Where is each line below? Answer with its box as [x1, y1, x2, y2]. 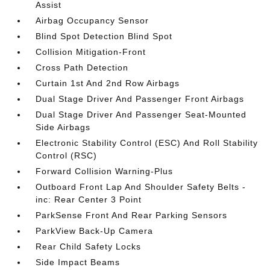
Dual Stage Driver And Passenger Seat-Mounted [36, 110, 247, 119]
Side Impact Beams [36, 257, 121, 267]
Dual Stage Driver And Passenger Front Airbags [36, 94, 245, 104]
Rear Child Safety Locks [36, 242, 142, 251]
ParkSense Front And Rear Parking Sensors [36, 210, 228, 220]
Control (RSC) [36, 151, 98, 160]
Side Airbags [36, 122, 91, 132]
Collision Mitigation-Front [36, 47, 146, 57]
